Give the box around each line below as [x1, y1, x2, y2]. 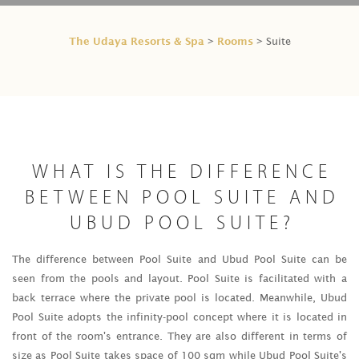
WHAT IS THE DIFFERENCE [32, 163, 332, 183]
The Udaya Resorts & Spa [68, 34, 204, 47]
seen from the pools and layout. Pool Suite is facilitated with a [12, 272, 347, 284]
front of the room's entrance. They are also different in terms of [12, 330, 347, 342]
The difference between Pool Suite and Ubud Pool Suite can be [12, 253, 347, 265]
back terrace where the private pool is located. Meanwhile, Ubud [12, 292, 347, 304]
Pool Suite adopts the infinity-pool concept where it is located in [12, 311, 347, 323]
